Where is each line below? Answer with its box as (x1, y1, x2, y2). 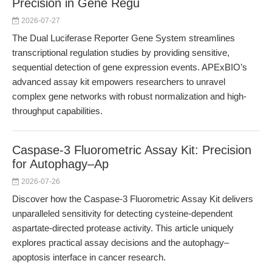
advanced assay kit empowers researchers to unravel (12, 76, 225, 87)
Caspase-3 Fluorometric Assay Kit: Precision (12, 143, 251, 157)
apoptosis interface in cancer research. (12, 252, 166, 262)
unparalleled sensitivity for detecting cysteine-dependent (12, 208, 233, 219)
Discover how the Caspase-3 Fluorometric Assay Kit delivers (12, 194, 253, 204)
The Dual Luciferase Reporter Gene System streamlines (12, 33, 235, 43)
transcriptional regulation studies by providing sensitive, (12, 47, 229, 58)
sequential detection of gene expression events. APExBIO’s (12, 62, 247, 72)
